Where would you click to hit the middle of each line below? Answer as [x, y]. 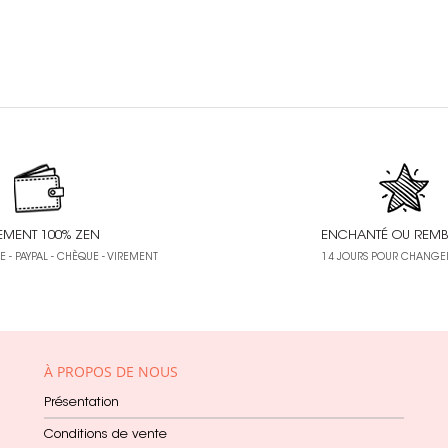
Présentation [81, 403]
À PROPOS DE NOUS [111, 371]
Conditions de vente [105, 435]
